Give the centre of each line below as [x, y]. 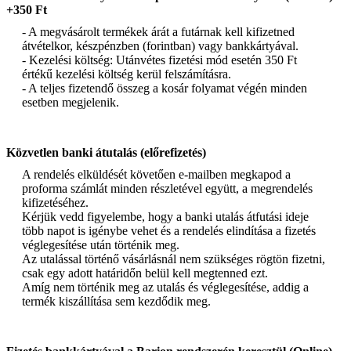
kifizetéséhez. [55, 202]
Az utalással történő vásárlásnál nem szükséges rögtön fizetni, [174, 259]
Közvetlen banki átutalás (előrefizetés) [106, 152]
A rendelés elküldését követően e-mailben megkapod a [156, 174]
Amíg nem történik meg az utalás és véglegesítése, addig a [165, 287]
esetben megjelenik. [71, 102]
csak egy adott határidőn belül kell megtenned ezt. [145, 273]
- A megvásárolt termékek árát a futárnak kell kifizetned [158, 31]
